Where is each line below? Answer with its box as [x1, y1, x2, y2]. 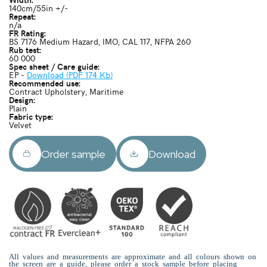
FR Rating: [9, 27, 46, 39]
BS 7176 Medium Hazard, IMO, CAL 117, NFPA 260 [9, 35, 191, 47]
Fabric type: [9, 110, 53, 122]
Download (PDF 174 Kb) [27, 69, 113, 80]
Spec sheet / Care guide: [9, 60, 100, 72]
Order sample [41, 147, 105, 161]
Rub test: [9, 44, 41, 55]
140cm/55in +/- [9, 2, 68, 14]
